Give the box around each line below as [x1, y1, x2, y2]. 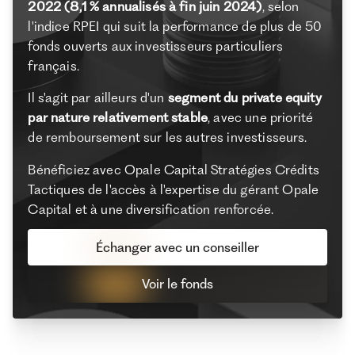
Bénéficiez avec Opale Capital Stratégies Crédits [28, 162, 319, 178]
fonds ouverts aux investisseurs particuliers [28, 37, 284, 54]
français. [28, 57, 79, 74]
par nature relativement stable [28, 109, 208, 126]
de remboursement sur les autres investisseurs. [28, 129, 307, 146]
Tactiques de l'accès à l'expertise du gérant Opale [28, 181, 319, 198]
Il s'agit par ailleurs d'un [28, 90, 168, 106]
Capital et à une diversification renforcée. [28, 201, 274, 218]
